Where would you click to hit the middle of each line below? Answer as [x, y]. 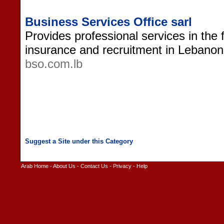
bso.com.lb [54, 63]
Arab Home [35, 166]
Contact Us [94, 166]
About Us [64, 166]
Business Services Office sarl [108, 21]
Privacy [122, 166]
